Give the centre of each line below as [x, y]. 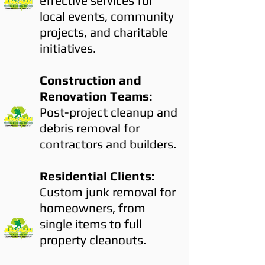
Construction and [91, 80]
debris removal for [90, 128]
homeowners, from [93, 208]
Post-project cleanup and [109, 112]
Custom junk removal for [108, 192]
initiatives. [68, 48]
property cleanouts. [93, 240]
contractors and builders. [108, 144]
